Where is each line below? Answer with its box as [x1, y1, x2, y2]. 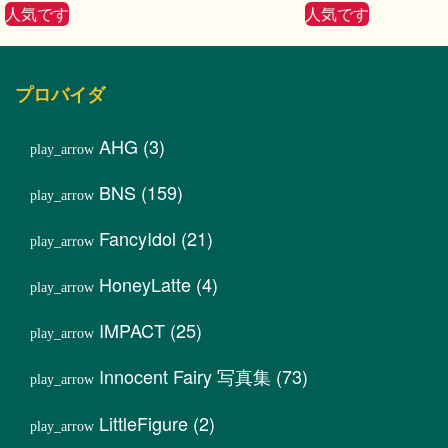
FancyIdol [99, 225, 176, 252]
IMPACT [99, 317, 165, 344]
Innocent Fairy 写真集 [99, 363, 271, 390]
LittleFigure [99, 410, 188, 437]
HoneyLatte [99, 271, 191, 298]
